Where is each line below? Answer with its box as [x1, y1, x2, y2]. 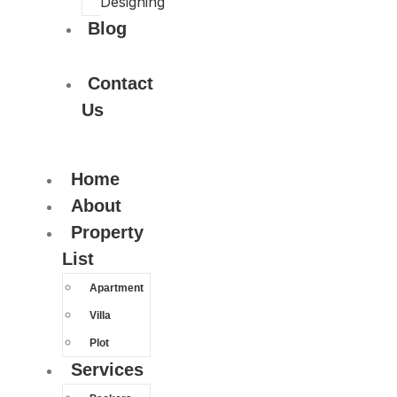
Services [71, 359, 144, 379]
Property [71, 222, 144, 242]
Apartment [90, 281, 144, 294]
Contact [88, 73, 153, 93]
